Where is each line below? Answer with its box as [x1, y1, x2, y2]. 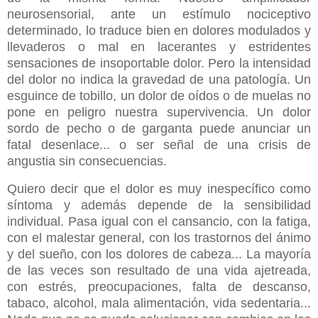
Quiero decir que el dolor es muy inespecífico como [7, 181, 311, 196]
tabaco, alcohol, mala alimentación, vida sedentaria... [7, 295, 311, 310]
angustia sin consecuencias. [7, 153, 170, 168]
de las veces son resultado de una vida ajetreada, [7, 263, 311, 278]
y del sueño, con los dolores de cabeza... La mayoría [7, 246, 311, 261]
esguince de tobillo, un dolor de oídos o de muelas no [7, 88, 311, 103]
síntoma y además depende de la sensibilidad [7, 197, 311, 212]
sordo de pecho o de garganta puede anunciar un [7, 121, 311, 136]
